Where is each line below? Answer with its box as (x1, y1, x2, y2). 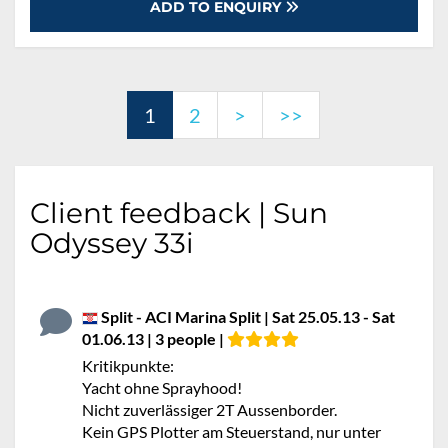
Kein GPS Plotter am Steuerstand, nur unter (82, 422, 381, 441)
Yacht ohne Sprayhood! (82, 378, 242, 397)
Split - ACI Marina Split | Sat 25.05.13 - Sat (98, 307, 395, 326)
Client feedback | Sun (30, 196, 328, 230)
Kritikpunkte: (82, 356, 174, 375)
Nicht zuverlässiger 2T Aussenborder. (82, 400, 337, 419)
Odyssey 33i (30, 226, 194, 260)
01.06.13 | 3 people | (82, 329, 227, 348)
